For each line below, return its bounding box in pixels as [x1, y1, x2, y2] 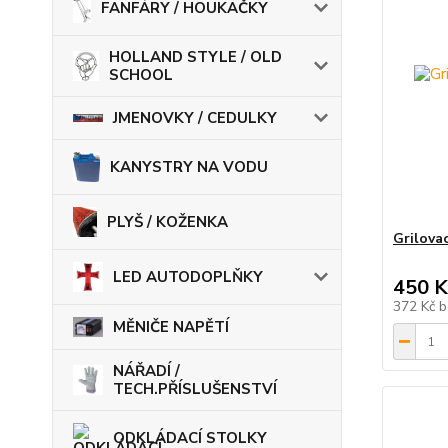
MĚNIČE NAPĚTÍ [113, 316, 229, 337]
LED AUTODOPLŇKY [113, 266, 263, 287]
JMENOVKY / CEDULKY [113, 107, 277, 128]
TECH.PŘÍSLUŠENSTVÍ [113, 378, 277, 399]
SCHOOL [109, 64, 174, 85]
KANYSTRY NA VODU [109, 156, 268, 177]
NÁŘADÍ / [113, 360, 180, 381]
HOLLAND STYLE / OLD [109, 46, 283, 67]
